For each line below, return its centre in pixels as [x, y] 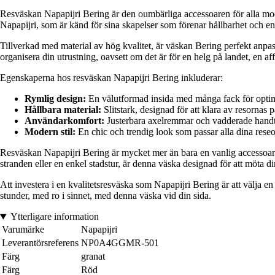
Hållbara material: [63, 110]
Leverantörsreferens [40, 243]
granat [93, 257]
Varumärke [23, 230]
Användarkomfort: [64, 121]
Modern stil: [50, 132]
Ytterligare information [54, 217]
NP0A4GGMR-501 [120, 243]
